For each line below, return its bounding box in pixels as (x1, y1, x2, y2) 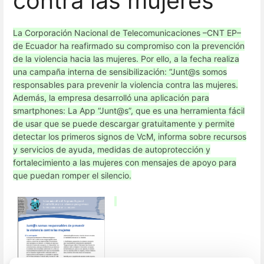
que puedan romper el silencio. (13, 170, 131, 180)
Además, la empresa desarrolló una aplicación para (13, 92, 209, 103)
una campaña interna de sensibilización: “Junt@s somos (13, 66, 227, 77)
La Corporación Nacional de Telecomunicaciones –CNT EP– (13, 27, 241, 38)
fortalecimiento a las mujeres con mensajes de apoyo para (13, 157, 236, 167)
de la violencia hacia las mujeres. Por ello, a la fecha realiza (13, 53, 239, 64)
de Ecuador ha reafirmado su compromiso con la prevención (13, 40, 245, 51)
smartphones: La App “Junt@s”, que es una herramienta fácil (13, 105, 245, 115)
